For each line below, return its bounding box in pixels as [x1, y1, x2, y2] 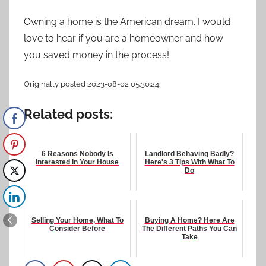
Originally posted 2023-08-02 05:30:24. [24, 80, 160, 89]
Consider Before [49, 224, 105, 233]
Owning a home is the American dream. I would [24, 16, 230, 28]
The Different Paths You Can [142, 224, 237, 233]
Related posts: [24, 106, 113, 122]
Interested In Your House [36, 157, 119, 166]
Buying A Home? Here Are [144, 216, 235, 224]
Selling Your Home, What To [31, 216, 123, 224]
